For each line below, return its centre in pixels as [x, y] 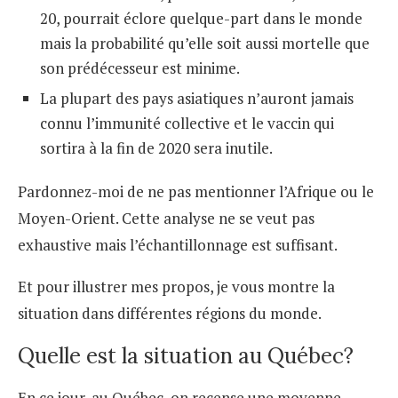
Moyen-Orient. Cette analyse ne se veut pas [166, 218]
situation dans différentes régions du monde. [170, 313]
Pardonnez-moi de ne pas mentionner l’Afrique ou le [196, 191]
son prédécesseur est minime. [140, 68]
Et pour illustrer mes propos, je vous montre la [176, 286]
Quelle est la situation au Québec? [186, 355]
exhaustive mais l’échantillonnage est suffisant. [178, 244]
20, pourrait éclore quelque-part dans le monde [201, 18]
